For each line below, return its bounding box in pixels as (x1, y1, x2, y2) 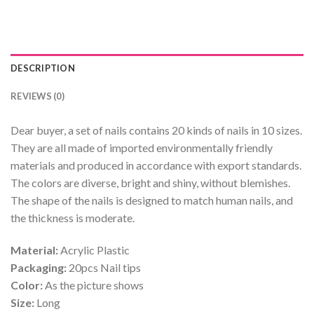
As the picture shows (43, 278, 144, 292)
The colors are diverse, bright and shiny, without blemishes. (11, 175, 290, 189)
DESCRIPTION (11, 62, 75, 74)
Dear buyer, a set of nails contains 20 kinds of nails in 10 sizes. (11, 123, 302, 137)
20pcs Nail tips (67, 260, 141, 274)
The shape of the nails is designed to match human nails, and (11, 193, 293, 207)
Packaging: (11, 260, 67, 274)
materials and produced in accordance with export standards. (11, 158, 301, 172)
